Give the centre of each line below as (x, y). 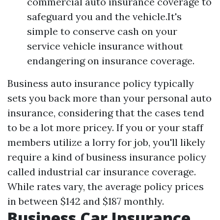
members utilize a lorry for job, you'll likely (106, 142)
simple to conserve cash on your (102, 31)
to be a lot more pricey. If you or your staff (105, 127)
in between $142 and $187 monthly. (86, 201)
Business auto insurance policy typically (101, 83)
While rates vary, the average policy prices (106, 186)
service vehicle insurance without (105, 46)
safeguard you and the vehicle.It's (104, 16)
